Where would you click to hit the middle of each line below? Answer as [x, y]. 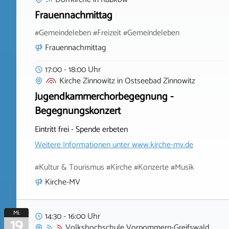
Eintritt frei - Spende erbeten [81, 129]
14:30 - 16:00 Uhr [73, 216]
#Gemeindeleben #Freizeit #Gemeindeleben [107, 33]
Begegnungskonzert [78, 111]
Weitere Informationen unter [83, 145]
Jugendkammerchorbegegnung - [104, 97]
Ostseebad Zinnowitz [160, 81]
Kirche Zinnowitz [87, 81]
